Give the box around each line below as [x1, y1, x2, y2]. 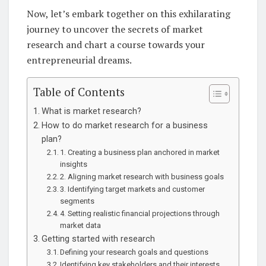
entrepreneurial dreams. [27, 53, 132, 66]
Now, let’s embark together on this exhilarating [27, 7, 230, 20]
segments [60, 196, 95, 205]
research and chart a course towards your [27, 37, 205, 51]
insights [60, 159, 88, 169]
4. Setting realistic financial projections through [60, 208, 220, 218]
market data [60, 220, 102, 230]
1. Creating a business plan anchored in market [60, 147, 220, 157]
